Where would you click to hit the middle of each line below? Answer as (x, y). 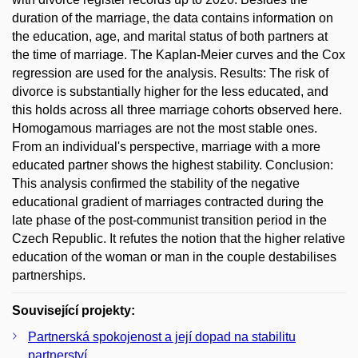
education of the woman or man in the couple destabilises (174, 257)
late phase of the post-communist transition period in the (169, 220)
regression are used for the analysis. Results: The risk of (170, 73)
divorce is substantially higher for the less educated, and (170, 91)
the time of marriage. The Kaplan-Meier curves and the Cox (179, 54)
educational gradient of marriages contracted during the (168, 201)
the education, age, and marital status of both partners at (170, 36)
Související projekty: (74, 310)
